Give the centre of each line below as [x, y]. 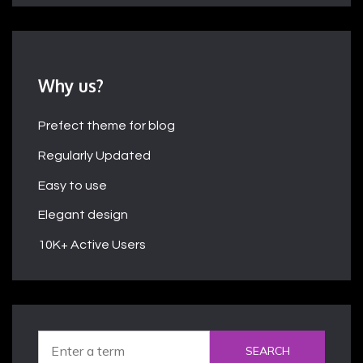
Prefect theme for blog [107, 126]
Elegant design [83, 215]
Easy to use [73, 185]
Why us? [71, 86]
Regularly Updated [94, 155]
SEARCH [267, 350]
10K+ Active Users [92, 245]
